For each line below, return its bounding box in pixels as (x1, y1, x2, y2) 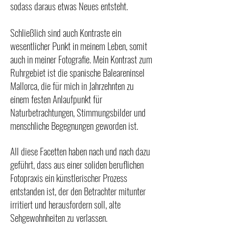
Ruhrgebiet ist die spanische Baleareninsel (10, 64, 145, 79)
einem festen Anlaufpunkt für (10, 91, 102, 106)
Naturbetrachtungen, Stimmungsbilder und (10, 104, 146, 119)
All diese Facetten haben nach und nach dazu (10, 143, 150, 158)
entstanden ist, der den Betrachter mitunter (10, 183, 146, 198)
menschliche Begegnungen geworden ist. (10, 118, 140, 132)
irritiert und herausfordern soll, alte (10, 196, 121, 211)
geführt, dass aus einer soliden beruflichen (10, 156, 144, 171)
